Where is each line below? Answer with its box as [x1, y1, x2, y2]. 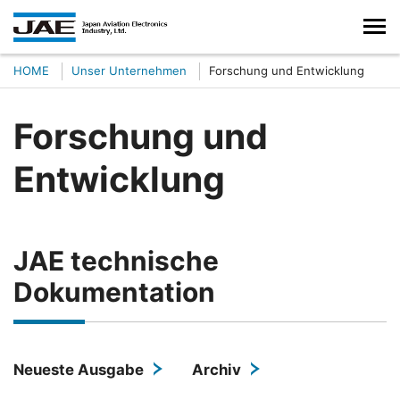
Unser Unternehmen [71, 63, 187, 78]
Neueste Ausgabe [13, 361, 144, 379]
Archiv [192, 361, 241, 379]
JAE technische [13, 245, 219, 277]
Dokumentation [13, 276, 215, 308]
